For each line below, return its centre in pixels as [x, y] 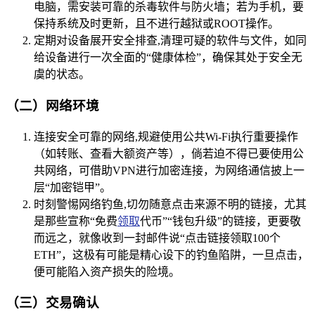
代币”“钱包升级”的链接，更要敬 [220, 221]
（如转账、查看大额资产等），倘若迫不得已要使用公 [169, 153]
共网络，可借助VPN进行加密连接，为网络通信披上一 [169, 170]
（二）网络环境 [52, 106]
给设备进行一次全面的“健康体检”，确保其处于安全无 [168, 58]
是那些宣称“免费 [76, 221]
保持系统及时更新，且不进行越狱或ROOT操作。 [156, 24]
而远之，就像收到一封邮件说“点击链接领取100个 [157, 238]
